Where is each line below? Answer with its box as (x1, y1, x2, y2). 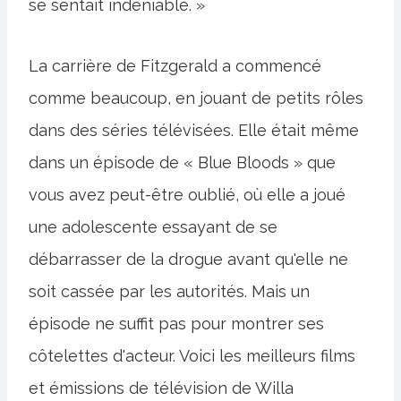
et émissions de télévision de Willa (29, 379, 294, 397)
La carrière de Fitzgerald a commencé (29, 56, 321, 75)
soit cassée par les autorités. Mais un (29, 282, 310, 301)
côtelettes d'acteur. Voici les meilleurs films (29, 346, 355, 365)
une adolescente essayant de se (29, 218, 277, 236)
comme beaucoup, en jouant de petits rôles (29, 89, 363, 107)
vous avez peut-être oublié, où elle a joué (29, 185, 346, 204)
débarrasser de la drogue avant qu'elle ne (29, 250, 348, 269)
